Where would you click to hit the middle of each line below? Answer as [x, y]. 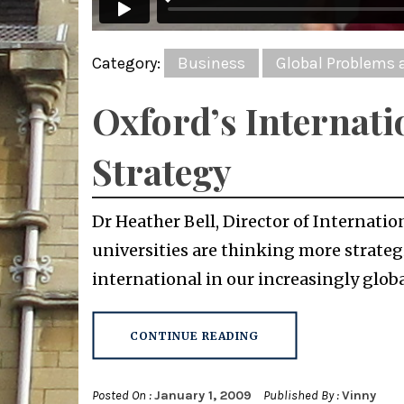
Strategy [162, 170]
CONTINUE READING [194, 335]
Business [211, 63]
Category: [128, 63]
